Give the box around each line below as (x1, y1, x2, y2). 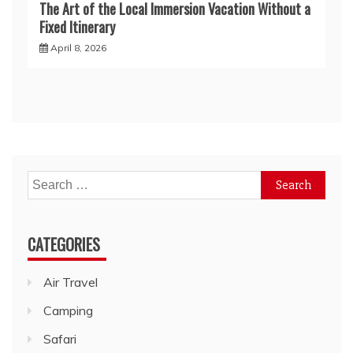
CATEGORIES (28, 232, 100, 256)
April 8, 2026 (50, 41, 106, 54)
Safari (43, 330, 76, 347)
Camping (43, 302, 93, 318)
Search (27, 172, 66, 188)
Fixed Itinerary (39, 16, 115, 37)
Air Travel (43, 273, 98, 290)
